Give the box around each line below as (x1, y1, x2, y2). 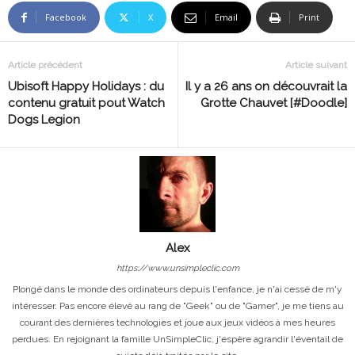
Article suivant (285, 59, 347, 71)
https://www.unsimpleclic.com (116, 262, 239, 273)
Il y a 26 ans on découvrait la (185, 78, 347, 94)
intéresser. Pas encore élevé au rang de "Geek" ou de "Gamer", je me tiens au (11, 300, 344, 311)
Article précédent (8, 59, 82, 71)
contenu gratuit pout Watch (8, 95, 165, 110)
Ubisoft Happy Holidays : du (8, 78, 164, 94)
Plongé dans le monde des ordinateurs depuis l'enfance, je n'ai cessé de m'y (13, 283, 342, 295)
